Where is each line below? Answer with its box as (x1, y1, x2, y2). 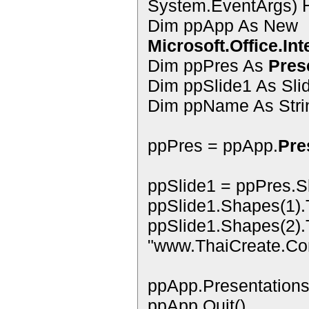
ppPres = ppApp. (148, 136, 278, 155)
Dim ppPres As (148, 56, 268, 75)
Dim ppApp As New (148, 16, 298, 35)
